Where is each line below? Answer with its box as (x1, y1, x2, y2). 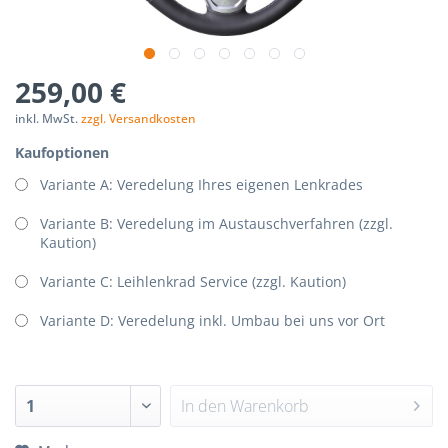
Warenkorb (229, 395, 309, 417)
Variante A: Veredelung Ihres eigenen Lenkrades (40, 175, 363, 194)
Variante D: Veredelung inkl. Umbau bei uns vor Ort (40, 311, 385, 330)
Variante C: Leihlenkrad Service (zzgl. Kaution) (40, 272, 346, 291)
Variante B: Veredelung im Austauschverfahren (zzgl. (40, 214, 393, 233)
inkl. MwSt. (15, 110, 81, 127)
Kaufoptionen (15, 143, 109, 162)
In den (180, 395, 226, 417)
